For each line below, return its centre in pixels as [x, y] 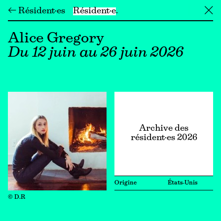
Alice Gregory [56, 39]
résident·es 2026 [164, 138]
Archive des [164, 129]
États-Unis [183, 183]
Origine [126, 183]
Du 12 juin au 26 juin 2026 [96, 53]
